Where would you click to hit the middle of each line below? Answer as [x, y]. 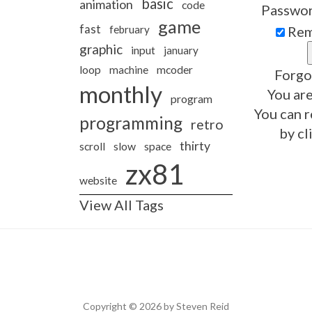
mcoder [175, 70]
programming [131, 123]
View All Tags [122, 205]
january [181, 50]
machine [129, 70]
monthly [121, 94]
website [98, 180]
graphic [101, 49]
